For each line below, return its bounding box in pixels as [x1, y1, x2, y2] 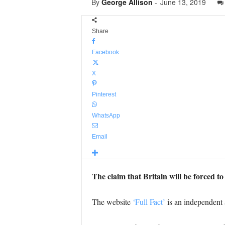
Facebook [91, 49, 119, 56]
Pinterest [91, 91, 116, 98]
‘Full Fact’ [132, 196, 165, 207]
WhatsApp [91, 112, 120, 119]
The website [91, 196, 133, 207]
